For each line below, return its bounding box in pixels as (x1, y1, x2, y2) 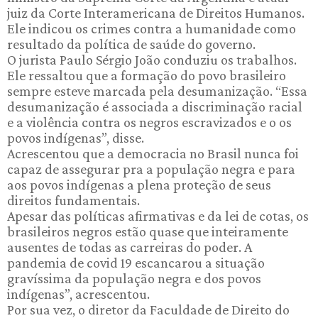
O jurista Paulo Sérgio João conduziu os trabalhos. (7, 51, 297, 67)
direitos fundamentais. (7, 192, 140, 208)
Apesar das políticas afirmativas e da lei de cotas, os (7, 207, 309, 224)
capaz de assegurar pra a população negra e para (7, 160, 295, 177)
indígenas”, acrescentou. (7, 285, 150, 302)
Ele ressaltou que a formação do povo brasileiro (7, 67, 286, 83)
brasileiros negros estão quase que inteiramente (7, 223, 288, 239)
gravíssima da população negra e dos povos (7, 270, 261, 286)
